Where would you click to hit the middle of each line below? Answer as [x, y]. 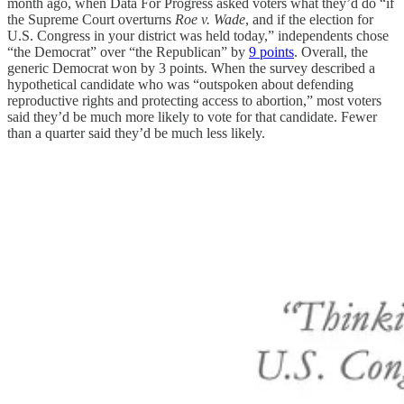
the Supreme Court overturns [91, 20]
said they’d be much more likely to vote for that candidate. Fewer [192, 117]
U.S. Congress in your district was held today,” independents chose [198, 36]
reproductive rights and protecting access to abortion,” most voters [194, 101]
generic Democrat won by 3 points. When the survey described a [191, 69]
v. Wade [223, 20]
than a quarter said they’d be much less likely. [136, 133]
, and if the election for [309, 20]
